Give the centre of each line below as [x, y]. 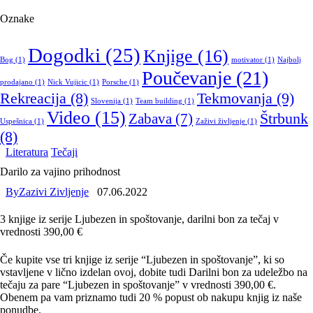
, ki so [271, 259]
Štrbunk [284, 118]
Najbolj [289, 59]
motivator [247, 59]
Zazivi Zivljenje [54, 192]
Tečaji [64, 152]
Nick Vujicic [67, 82]
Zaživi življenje [220, 121]
